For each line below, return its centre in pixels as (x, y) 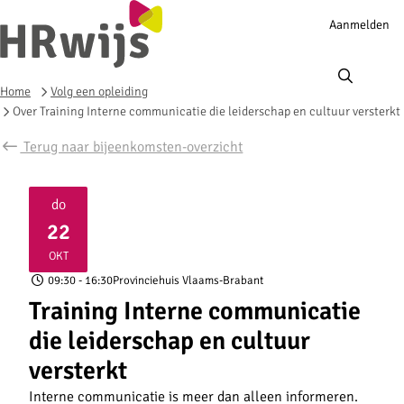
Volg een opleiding (99, 91)
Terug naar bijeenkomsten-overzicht (132, 147)
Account (340, 18)
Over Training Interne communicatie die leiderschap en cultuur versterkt (207, 111)
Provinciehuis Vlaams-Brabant (188, 280)
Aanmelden (359, 24)
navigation (345, 39)
